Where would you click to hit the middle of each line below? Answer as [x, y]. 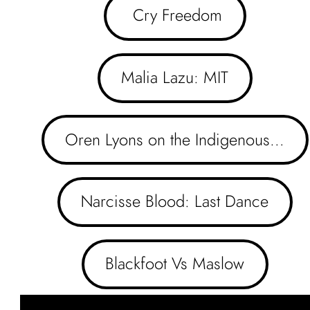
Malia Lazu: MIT [175, 77]
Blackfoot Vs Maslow [175, 263]
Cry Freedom [175, 15]
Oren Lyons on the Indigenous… [175, 139]
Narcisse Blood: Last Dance [175, 201]
